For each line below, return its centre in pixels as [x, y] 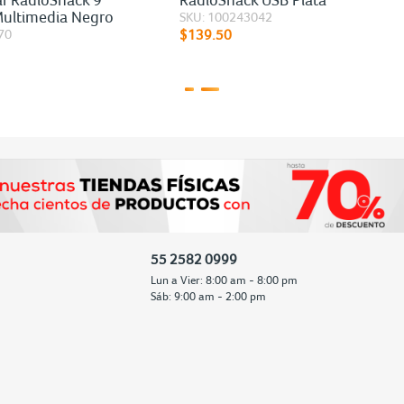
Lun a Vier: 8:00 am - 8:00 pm [224, 280]
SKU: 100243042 [226, 16]
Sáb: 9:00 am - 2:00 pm [208, 296]
